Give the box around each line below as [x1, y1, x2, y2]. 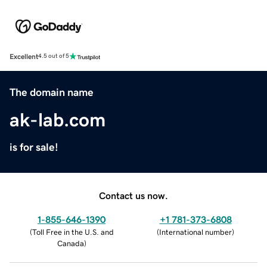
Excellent [10, 52, 38, 60]
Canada [57, 239, 84, 247]
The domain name [10, 86, 94, 98]
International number [159, 228, 232, 236]
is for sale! [10, 141, 58, 153]
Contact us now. [99, 190, 168, 200]
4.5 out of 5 [38, 53, 69, 60]
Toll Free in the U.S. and [32, 228, 114, 236]
